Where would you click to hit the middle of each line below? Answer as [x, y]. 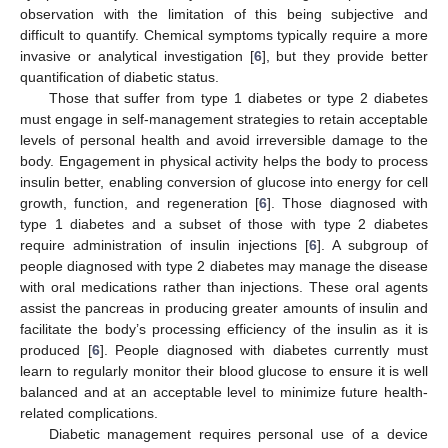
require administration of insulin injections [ [164, 245]
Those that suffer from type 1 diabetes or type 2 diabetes [238, 98]
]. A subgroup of [372, 245]
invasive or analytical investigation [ [137, 56]
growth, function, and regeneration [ [140, 203]
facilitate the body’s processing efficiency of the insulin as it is [224, 329]
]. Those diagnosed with [348, 203]
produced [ [56, 350]
